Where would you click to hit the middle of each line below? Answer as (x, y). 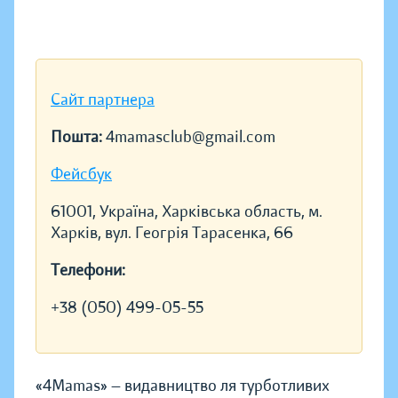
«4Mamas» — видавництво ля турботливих (183, 386)
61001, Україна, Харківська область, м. (187, 211)
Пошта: (78, 137)
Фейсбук (81, 174)
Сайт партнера (103, 99)
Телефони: (88, 270)
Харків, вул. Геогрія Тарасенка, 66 (172, 233)
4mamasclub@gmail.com (191, 137)
